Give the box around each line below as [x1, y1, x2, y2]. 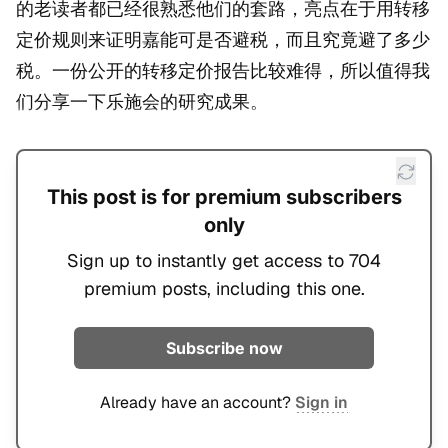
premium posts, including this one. [83, 277, 365, 301]
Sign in [295, 392, 348, 414]
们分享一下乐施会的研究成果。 [16, 90, 268, 114]
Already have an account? [100, 392, 295, 414]
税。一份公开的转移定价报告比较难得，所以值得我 [16, 59, 430, 83]
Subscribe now [165, 338, 283, 359]
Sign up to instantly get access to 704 [67, 249, 381, 273]
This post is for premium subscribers [46, 185, 402, 210]
